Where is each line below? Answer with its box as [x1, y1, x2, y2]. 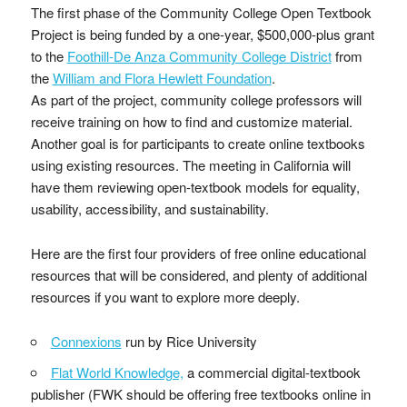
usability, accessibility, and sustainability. [30, 199, 269, 218]
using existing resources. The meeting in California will [30, 155, 351, 174]
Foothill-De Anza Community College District [66, 46, 332, 65]
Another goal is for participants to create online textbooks [30, 134, 365, 153]
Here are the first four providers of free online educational [30, 243, 366, 263]
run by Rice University [121, 332, 257, 351]
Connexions [50, 332, 122, 351]
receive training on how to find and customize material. [30, 112, 352, 131]
